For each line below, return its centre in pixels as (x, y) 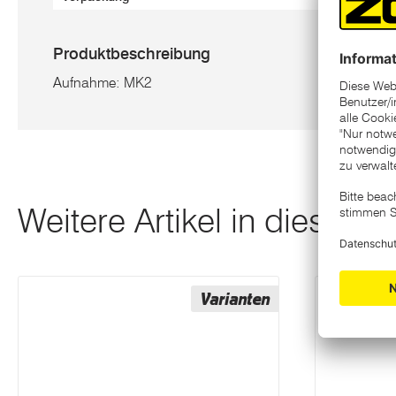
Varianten (235, 299)
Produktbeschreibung (132, 54)
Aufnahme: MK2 (103, 83)
